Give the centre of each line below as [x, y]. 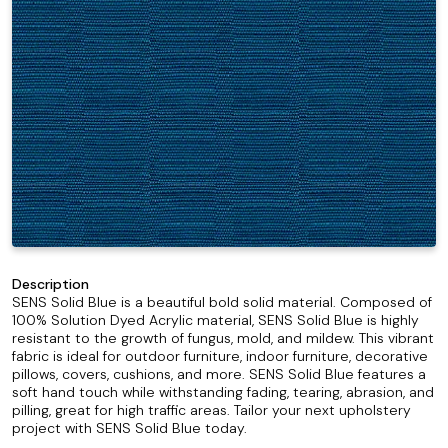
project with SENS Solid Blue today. [129, 428]
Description [50, 284]
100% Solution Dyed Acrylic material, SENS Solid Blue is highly [215, 320]
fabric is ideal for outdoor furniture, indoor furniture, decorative [220, 356]
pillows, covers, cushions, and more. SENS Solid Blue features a [219, 374]
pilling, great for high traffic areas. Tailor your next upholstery [211, 410]
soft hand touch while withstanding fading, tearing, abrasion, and [223, 392]
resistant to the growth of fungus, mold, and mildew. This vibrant [223, 338]
